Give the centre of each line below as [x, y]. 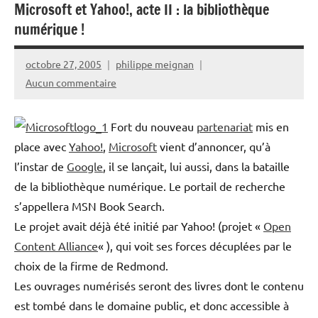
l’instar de [40, 166]
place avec [42, 146]
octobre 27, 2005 [64, 64]
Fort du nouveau [152, 126]
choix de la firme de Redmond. [91, 265]
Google [85, 166]
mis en [271, 126]
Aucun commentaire [71, 83]
